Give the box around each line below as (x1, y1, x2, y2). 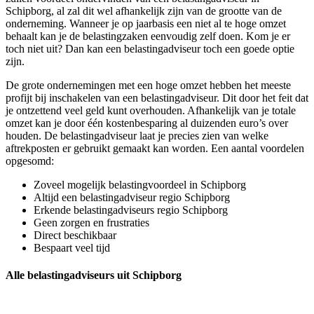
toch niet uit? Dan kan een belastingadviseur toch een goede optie (6, 43, 294, 55)
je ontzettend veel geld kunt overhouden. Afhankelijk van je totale (6, 104, 296, 117)
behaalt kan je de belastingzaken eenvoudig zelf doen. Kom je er (6, 30, 290, 43)
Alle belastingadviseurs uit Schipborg (6, 269, 182, 282)
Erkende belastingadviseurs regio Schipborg (34, 204, 228, 217)
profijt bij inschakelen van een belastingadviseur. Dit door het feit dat (6, 92, 308, 104)
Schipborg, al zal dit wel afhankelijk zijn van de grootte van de (6, 5, 282, 18)
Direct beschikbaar (34, 229, 116, 242)
